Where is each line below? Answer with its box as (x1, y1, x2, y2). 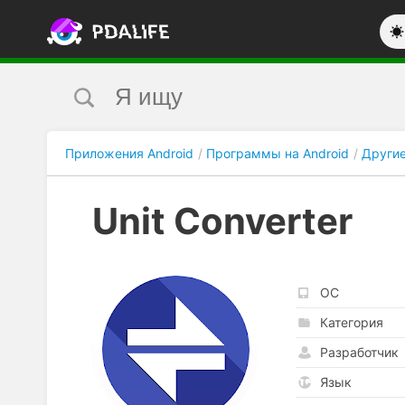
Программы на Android (206, 145, 349, 161)
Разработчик (320, 344, 399, 360)
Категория (320, 315, 383, 330)
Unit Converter (92, 199, 353, 243)
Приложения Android (65, 145, 193, 161)
